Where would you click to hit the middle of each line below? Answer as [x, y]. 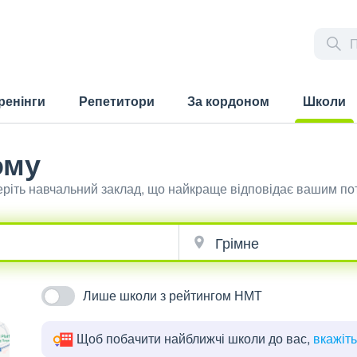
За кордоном [229, 101]
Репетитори [116, 101]
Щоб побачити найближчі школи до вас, [195, 338]
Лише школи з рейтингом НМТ [173, 295]
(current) [320, 131]
